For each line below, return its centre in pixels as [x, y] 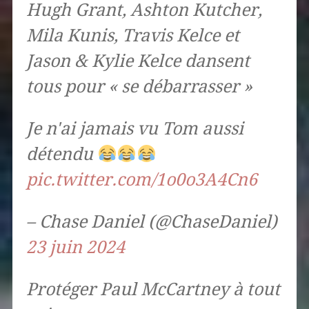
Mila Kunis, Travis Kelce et [132, 36]
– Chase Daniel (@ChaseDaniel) [151, 222]
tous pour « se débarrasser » [139, 87]
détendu [61, 154]
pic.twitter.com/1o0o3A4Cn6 [141, 180]
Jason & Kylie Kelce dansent [138, 61]
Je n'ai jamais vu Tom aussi [134, 129]
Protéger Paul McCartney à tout [153, 290]
